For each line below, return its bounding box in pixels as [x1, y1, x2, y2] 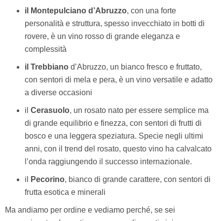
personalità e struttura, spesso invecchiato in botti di [25, 19, 205, 28]
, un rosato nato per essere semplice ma [70, 106, 209, 114]
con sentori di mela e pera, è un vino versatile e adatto [25, 75, 213, 84]
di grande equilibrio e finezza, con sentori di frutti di [25, 118, 202, 127]
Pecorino [31, 175, 65, 184]
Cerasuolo [31, 106, 70, 114]
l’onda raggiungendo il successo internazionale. [25, 157, 192, 166]
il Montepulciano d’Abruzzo [25, 6, 127, 15]
